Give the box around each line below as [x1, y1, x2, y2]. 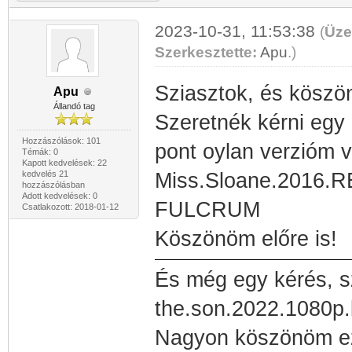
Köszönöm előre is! [154, 227, 337, 251]
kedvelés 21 [21, 169, 68, 178]
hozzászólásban [21, 180, 85, 189]
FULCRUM [154, 198, 260, 222]
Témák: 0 [21, 147, 58, 156]
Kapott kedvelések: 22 [21, 158, 107, 167]
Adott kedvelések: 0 [21, 191, 97, 200]
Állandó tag [53, 101, 95, 111]
